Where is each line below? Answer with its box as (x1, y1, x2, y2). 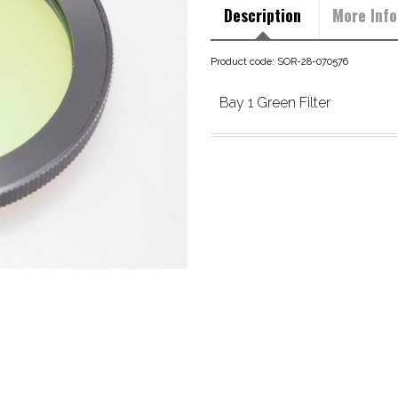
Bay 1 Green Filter (219, 94, 330, 112)
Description (224, 3, 302, 27)
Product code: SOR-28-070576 (210, 55, 348, 68)
